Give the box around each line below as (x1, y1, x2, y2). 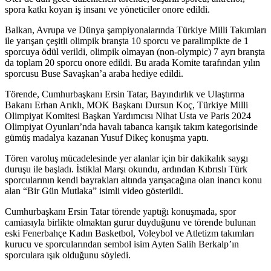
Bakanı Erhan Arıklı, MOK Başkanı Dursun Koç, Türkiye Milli (5, 99, 248, 110)
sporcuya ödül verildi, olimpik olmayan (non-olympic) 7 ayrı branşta (5, 46, 265, 57)
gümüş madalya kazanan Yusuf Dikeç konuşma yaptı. (5, 132, 209, 143)
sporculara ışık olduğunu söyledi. (5, 249, 131, 260)
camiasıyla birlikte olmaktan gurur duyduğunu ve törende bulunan (5, 217, 256, 227)
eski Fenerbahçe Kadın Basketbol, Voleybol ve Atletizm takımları (5, 227, 254, 238)
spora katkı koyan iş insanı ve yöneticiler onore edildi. (5, 4, 210, 15)
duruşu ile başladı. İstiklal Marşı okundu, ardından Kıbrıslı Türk (5, 163, 247, 174)
